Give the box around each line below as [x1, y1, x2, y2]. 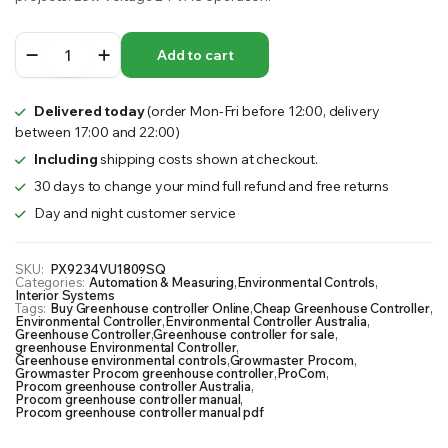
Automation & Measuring [89, 274, 234, 290]
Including [33, 150, 98, 168]
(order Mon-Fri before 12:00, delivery [144, 102, 380, 120]
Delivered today [33, 102, 145, 120]
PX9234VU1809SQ [50, 261, 166, 277]
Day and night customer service [33, 204, 237, 222]
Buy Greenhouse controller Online [50, 300, 251, 316]
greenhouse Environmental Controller [15, 339, 237, 355]
